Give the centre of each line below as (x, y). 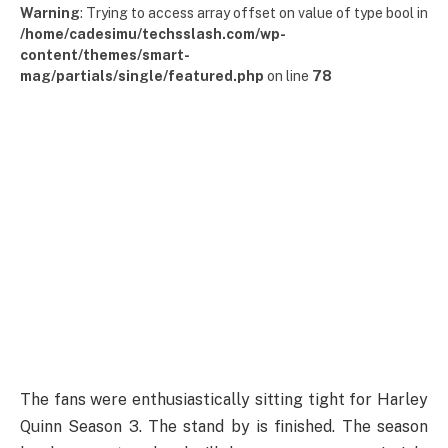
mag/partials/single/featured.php (142, 76)
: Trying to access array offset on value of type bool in (254, 13)
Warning (50, 13)
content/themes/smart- (105, 55)
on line (288, 76)
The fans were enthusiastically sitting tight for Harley (224, 399)
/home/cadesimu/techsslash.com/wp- (153, 34)
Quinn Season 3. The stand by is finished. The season (224, 426)
